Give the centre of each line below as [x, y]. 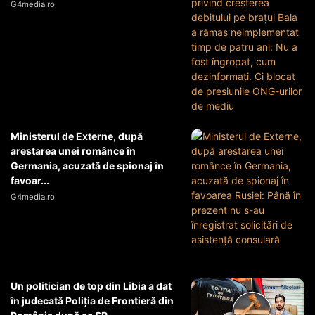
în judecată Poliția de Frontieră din [92, 301]
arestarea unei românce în [73, 151]
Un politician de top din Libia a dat [91, 286]
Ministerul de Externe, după [77, 136]
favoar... [30, 180]
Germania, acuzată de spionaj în [87, 166]
